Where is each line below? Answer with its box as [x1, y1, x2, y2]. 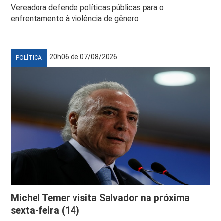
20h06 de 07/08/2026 [49, 52, 118, 61]
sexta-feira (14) [11, 204, 80, 216]
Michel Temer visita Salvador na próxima [11, 192, 190, 204]
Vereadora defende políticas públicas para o [11, 2, 164, 12]
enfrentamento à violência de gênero [11, 13, 139, 23]
